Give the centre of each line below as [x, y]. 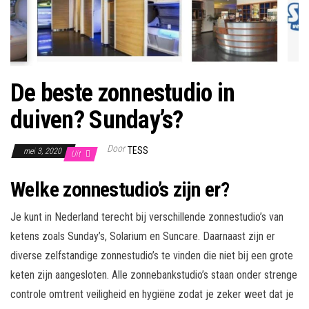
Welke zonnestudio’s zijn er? [120, 190]
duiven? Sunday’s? [97, 120]
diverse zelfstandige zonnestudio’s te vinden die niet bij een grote [152, 256]
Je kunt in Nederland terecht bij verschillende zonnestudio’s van [147, 217]
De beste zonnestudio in [123, 93]
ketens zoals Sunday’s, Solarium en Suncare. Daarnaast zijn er [143, 237]
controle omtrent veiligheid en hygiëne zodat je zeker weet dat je [152, 295]
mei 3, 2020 [43, 151]
